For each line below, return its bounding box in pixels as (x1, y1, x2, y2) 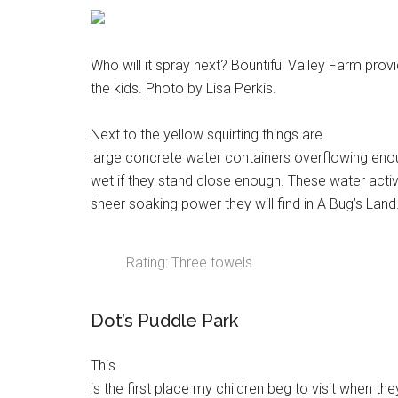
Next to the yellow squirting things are (91, 126, 322, 143)
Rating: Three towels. (126, 254, 256, 271)
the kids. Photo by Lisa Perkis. (91, 80, 276, 97)
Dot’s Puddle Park (91, 310, 238, 331)
